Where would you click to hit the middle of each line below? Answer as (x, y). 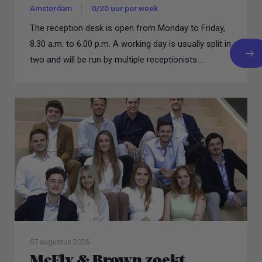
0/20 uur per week (125, 8)
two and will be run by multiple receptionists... (116, 60)
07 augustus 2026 (59, 242)
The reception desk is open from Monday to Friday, (127, 28)
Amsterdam (51, 8)
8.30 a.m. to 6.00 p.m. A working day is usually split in (130, 44)
